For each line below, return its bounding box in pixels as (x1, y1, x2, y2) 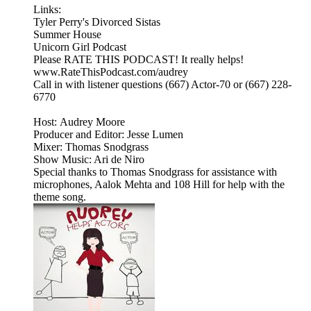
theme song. (33, 191, 86, 203)
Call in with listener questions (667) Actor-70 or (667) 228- (33, 78, 292, 91)
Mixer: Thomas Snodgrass (33, 141, 149, 153)
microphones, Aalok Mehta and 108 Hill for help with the (33, 178, 285, 191)
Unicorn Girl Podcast (33, 41, 126, 53)
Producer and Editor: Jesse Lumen (33, 128, 183, 141)
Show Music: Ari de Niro (33, 153, 144, 166)
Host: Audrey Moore (33, 116, 125, 128)
